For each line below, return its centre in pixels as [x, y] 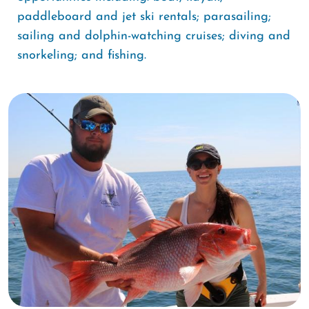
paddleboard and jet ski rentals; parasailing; [144, 17]
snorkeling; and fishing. [84, 56]
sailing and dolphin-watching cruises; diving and [154, 36]
